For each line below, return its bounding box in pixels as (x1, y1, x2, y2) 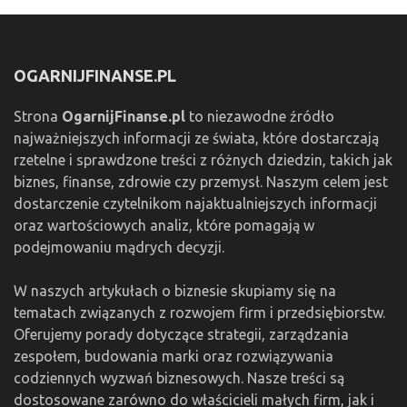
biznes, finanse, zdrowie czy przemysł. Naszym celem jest (14, 174, 388, 191)
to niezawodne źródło (185, 108, 334, 125)
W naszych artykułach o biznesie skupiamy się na (14, 283, 336, 300)
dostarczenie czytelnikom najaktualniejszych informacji (14, 195, 377, 213)
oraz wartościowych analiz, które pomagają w (14, 217, 314, 234)
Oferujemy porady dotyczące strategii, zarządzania (14, 326, 349, 343)
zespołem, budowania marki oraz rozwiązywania (14, 348, 333, 365)
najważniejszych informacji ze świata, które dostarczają (14, 130, 379, 147)
